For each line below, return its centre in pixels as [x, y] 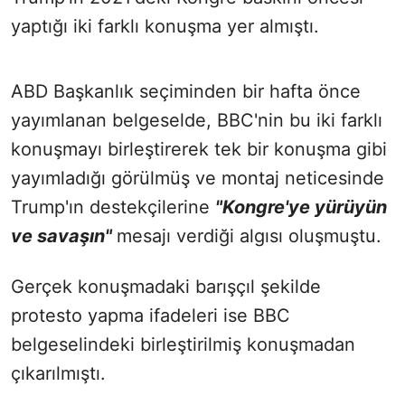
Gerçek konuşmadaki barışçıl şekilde [166, 286]
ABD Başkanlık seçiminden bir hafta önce [186, 91]
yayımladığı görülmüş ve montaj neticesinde [198, 178]
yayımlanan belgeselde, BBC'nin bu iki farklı [197, 120]
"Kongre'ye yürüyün [301, 207]
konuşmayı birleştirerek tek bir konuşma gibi [199, 149]
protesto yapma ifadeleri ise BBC [151, 315]
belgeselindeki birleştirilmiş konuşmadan [183, 344]
